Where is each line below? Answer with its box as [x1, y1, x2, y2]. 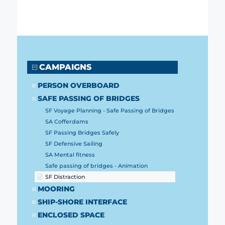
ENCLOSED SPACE [37, 210, 104, 220]
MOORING [37, 184, 75, 194]
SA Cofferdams [45, 118, 89, 126]
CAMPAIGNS [39, 62, 91, 72]
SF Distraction [45, 173, 85, 181]
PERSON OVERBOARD [37, 81, 120, 90]
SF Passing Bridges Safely [45, 129, 120, 137]
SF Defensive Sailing [45, 140, 103, 148]
